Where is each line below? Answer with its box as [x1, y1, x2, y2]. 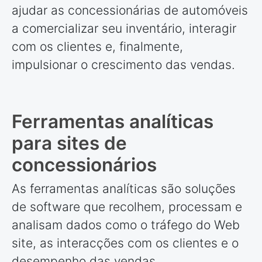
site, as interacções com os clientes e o [12, 236, 239, 251]
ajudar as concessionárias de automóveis [12, 2, 248, 18]
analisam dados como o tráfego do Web [12, 218, 240, 233]
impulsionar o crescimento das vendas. [12, 57, 235, 72]
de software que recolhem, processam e [12, 199, 242, 215]
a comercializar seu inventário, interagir [12, 20, 236, 36]
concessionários [12, 153, 157, 176]
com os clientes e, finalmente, [12, 39, 183, 54]
